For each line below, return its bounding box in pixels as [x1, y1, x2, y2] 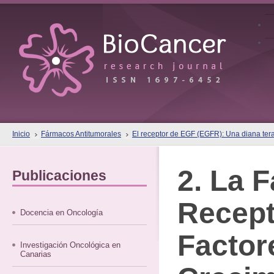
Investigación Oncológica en [20, 240, 121, 250]
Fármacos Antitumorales [41, 130, 121, 138]
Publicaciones [12, 168, 106, 183]
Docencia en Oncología [20, 208, 103, 217]
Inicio [12, 130, 30, 138]
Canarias [20, 250, 52, 259]
